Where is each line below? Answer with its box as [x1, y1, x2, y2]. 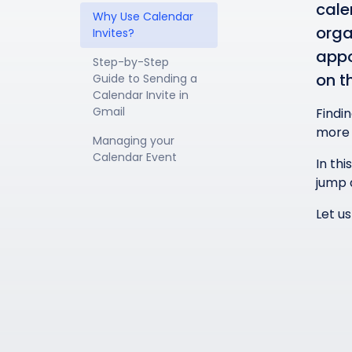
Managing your [93, 133, 178, 148]
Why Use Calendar [93, 9, 196, 24]
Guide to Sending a [93, 71, 200, 86]
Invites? [93, 25, 134, 41]
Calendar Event [93, 149, 177, 165]
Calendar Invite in [93, 87, 192, 103]
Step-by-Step [93, 54, 172, 70]
